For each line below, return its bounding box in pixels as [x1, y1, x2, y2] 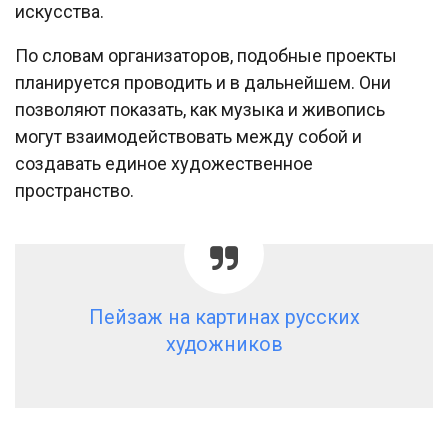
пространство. [15, 180, 134, 202]
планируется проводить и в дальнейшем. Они [15, 72, 391, 94]
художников [165, 333, 283, 357]
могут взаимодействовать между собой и [15, 126, 362, 148]
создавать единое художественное [15, 153, 313, 175]
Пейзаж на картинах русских [88, 306, 360, 330]
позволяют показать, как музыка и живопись [15, 99, 385, 121]
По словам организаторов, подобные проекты [15, 45, 397, 67]
